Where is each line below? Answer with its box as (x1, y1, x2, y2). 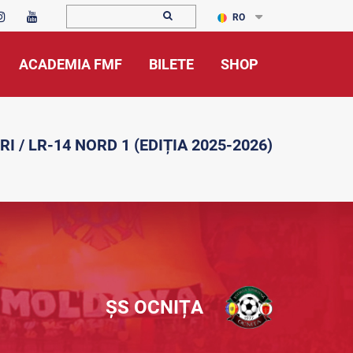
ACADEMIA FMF (19, 56, 122, 72)
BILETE (149, 56, 194, 72)
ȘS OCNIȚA (106, 296, 203, 318)
